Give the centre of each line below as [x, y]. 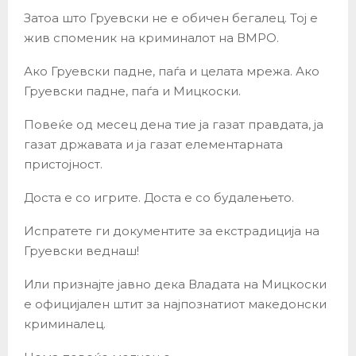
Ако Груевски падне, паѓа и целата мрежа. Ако [172, 71]
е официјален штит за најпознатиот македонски [175, 304]
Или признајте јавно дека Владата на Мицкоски [175, 284]
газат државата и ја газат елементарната [153, 144]
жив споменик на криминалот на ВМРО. [151, 37]
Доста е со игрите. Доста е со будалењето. [159, 197]
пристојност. [63, 164]
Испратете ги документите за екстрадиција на [172, 230]
